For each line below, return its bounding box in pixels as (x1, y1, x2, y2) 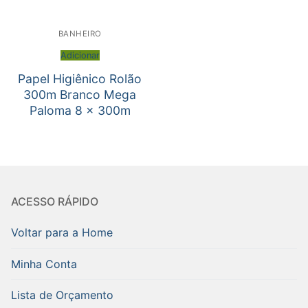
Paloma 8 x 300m (29, 103, 131, 118)
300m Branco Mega (23, 87, 136, 102)
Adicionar (60, 50, 100, 61)
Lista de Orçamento (11, 287, 113, 302)
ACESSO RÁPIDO (11, 195, 98, 209)
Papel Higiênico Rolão (18, 71, 142, 87)
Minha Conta (11, 256, 77, 271)
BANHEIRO (58, 28, 102, 38)
